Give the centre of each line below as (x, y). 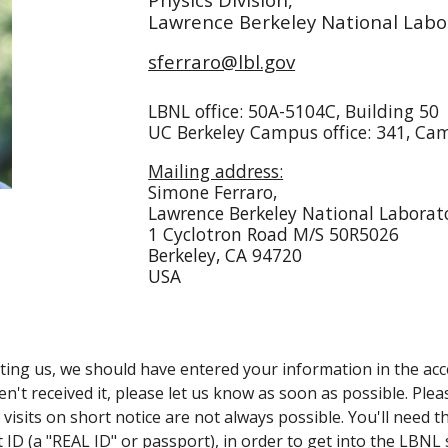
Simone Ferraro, (213, 191)
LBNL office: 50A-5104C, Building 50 (294, 110)
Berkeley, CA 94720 (225, 254)
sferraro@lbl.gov (222, 61)
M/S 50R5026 (346, 233)
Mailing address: (216, 170)
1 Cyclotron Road (221, 233)
